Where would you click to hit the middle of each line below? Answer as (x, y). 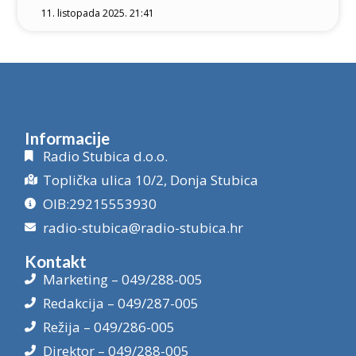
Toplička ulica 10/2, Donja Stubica (150, 180)
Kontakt (56, 261)
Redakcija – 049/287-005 (120, 303)
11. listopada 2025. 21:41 (98, 13)
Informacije (68, 137)
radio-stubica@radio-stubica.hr (143, 227)
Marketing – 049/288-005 (122, 279)
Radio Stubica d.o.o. (105, 156)
